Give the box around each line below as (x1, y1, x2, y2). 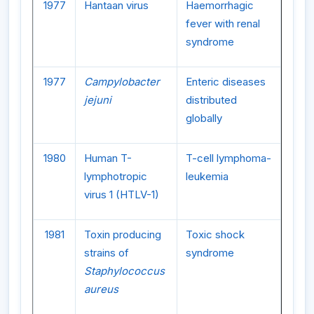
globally (186, 111, 222, 125)
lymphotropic (84, 169, 147, 183)
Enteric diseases (186, 74, 266, 88)
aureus (84, 282, 118, 296)
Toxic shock (186, 227, 245, 241)
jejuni (84, 93, 111, 107)
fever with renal (186, 16, 260, 30)
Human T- (84, 151, 132, 165)
